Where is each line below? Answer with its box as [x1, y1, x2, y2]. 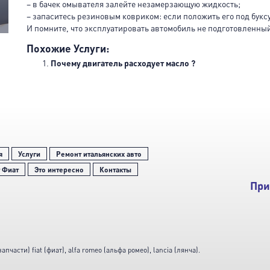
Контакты [99, 165, 131, 174]
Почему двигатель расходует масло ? [51, 58, 195, 68]
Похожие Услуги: [27, 42, 109, 55]
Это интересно [34, 165, 84, 174]
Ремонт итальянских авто [55, 149, 142, 158]
